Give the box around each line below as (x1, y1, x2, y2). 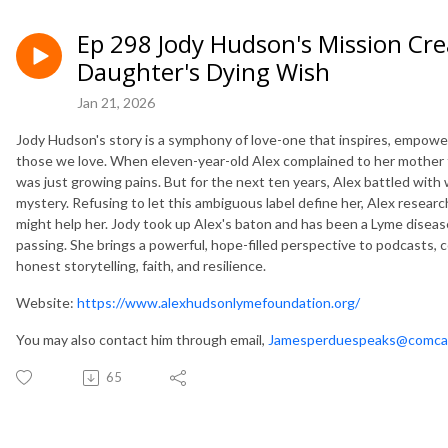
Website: (16, 294, 77, 312)
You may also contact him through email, (16, 331, 268, 349)
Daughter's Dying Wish (77, 55, 330, 89)
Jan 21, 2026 (77, 94, 155, 112)
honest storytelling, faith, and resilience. (16, 257, 266, 275)
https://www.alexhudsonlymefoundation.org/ (77, 294, 360, 312)
